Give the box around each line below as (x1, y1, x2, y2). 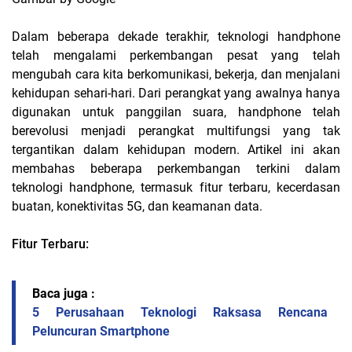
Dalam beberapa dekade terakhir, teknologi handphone (12, 29, 340, 45)
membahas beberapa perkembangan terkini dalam (12, 161, 340, 177)
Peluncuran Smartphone (31, 324, 170, 339)
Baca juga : (31, 286, 95, 302)
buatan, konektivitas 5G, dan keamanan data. (12, 199, 262, 214)
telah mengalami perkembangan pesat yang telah (12, 48, 340, 64)
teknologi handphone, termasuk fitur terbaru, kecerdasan (12, 180, 340, 196)
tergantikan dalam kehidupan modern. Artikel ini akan (12, 142, 340, 158)
